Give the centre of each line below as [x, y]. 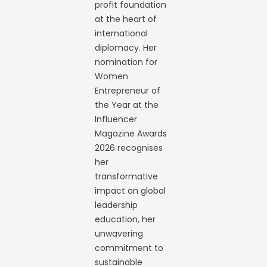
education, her [125, 219]
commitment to [129, 248]
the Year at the [127, 105]
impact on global [131, 191]
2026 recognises [129, 148]
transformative [127, 176]
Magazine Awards [131, 133]
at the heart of [126, 19]
